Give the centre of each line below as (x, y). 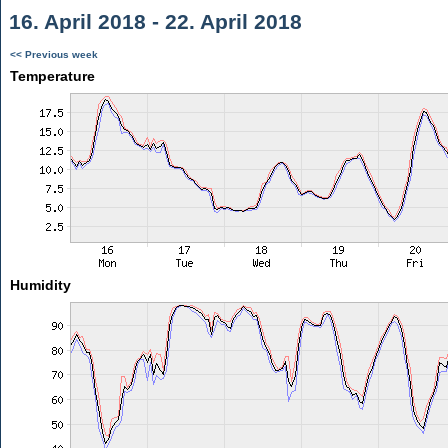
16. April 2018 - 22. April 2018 (152, 21)
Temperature (52, 76)
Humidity (40, 285)
